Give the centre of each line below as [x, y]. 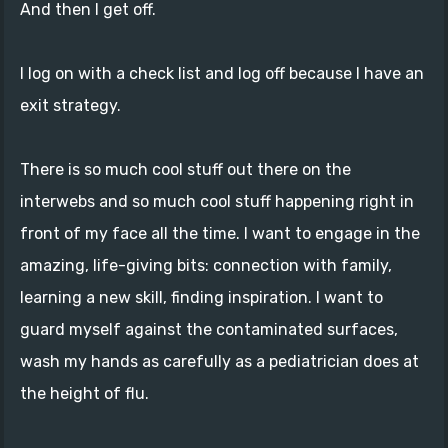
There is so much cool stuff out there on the [185, 169]
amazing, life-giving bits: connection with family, [206, 265]
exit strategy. [70, 105]
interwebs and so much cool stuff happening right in [217, 201]
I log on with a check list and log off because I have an [222, 73]
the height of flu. [84, 393]
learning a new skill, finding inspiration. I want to [201, 297]
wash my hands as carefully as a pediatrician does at [219, 361]
